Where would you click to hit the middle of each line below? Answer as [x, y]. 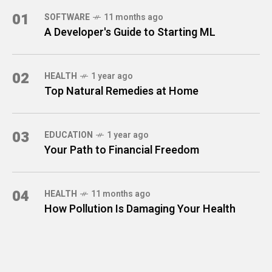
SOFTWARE [67, 17]
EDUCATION [69, 135]
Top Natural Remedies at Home [121, 91]
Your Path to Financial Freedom [122, 150]
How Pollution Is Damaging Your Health [140, 209]
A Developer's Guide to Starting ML [130, 32]
